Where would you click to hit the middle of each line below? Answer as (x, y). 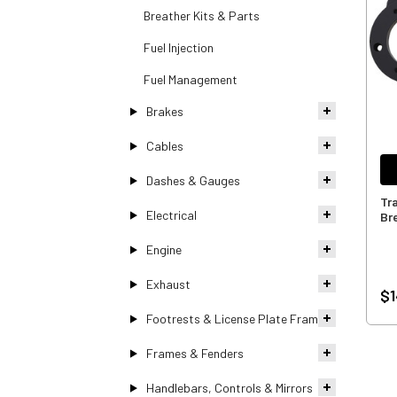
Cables (164, 145)
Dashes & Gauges (193, 180)
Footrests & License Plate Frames (238, 318)
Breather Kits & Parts (202, 15)
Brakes (164, 111)
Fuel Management (191, 79)
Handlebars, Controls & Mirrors (229, 387)
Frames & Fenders (195, 353)
